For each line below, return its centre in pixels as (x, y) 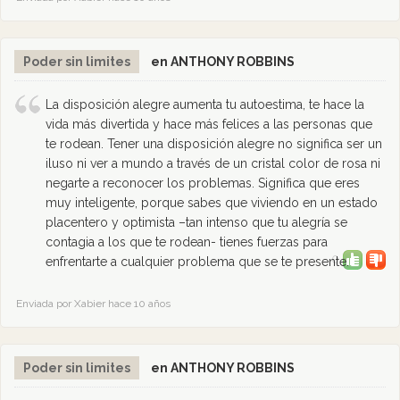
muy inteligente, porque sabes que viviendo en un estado (212, 203)
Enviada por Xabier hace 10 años (93, 304)
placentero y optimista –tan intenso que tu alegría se (196, 222)
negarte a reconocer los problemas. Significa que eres (203, 183)
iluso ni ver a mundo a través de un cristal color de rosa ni (213, 163)
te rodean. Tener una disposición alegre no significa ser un (214, 144)
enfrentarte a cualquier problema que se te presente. (197, 262)
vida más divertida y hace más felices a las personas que (209, 124)
